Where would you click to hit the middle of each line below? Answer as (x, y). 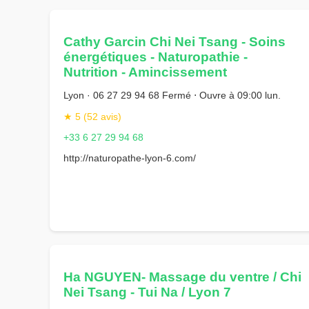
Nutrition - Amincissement (145, 72)
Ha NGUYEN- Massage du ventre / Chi (182, 277)
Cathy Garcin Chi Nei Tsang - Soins (175, 41)
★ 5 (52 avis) (92, 116)
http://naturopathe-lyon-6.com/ (130, 158)
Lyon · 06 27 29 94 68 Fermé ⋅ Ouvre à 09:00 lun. (172, 96)
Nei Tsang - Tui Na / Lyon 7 (147, 292)
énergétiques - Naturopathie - (156, 57)
